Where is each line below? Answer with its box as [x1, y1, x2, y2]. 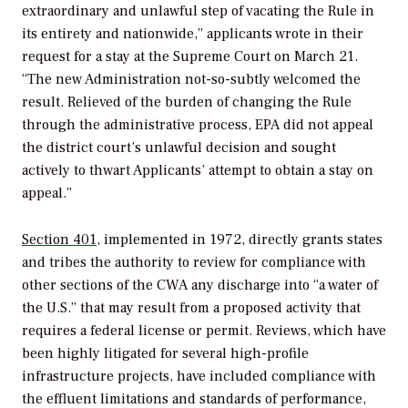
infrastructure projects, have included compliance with [22, 366, 376, 385]
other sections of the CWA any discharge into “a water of [22, 275, 378, 294]
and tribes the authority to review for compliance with [22, 252, 366, 271]
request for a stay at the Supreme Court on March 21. [22, 47, 358, 66]
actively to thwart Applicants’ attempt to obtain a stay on [22, 161, 373, 180]
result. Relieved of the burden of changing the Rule [22, 93, 352, 112]
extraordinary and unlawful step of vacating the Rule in [22, 2, 374, 21]
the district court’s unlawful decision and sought [22, 138, 336, 158]
